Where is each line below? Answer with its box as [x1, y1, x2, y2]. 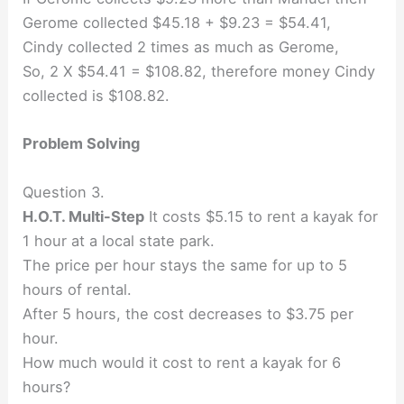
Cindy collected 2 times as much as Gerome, [23, 38, 340, 57]
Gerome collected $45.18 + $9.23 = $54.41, [23, 14, 332, 32]
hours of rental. [23, 280, 133, 298]
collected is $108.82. [23, 87, 170, 106]
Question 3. [23, 182, 106, 201]
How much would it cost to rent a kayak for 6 [23, 353, 342, 372]
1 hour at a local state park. [23, 231, 216, 250]
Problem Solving [23, 134, 141, 153]
